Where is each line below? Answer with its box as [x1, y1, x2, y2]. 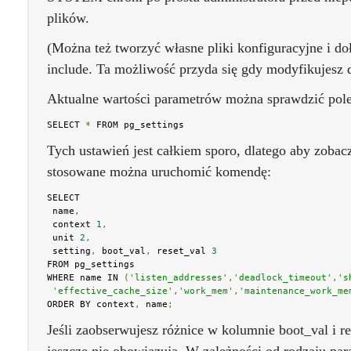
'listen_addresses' [129, 273, 228, 283]
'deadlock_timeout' [233, 273, 332, 283]
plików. [47, 10, 89, 26]
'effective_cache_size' [52, 286, 173, 296]
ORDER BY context [47, 299, 135, 309]
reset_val [151, 246, 212, 256]
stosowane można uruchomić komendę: [47, 164, 271, 179]
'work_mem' [179, 286, 233, 296]
